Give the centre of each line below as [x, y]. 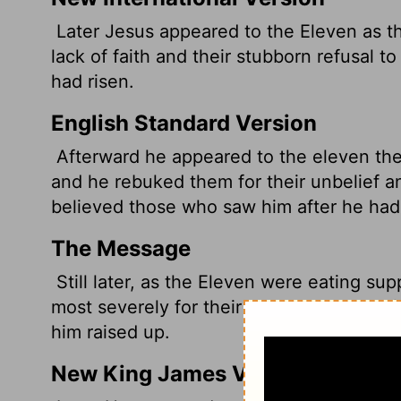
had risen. [93, 81]
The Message [121, 248]
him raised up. [111, 332]
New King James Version [182, 374]
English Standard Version [184, 123]
